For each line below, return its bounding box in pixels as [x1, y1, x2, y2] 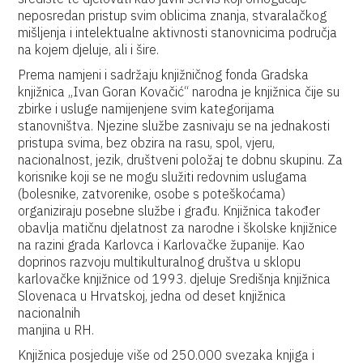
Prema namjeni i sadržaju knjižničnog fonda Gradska [18, 66, 310, 83]
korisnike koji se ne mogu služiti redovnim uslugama [18, 169, 308, 185]
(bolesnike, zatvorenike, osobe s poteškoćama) [18, 186, 286, 202]
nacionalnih [18, 305, 81, 321]
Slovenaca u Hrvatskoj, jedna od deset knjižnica [18, 288, 287, 304]
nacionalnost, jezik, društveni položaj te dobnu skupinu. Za [18, 152, 344, 168]
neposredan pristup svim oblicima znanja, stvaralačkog [18, 7, 327, 23]
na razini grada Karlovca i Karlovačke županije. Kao [18, 237, 305, 253]
